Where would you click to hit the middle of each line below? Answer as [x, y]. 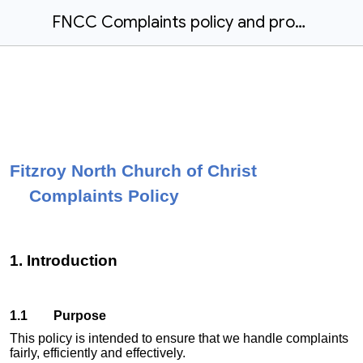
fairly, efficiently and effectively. [98, 353]
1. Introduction [64, 261]
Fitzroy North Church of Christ [133, 171]
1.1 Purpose [58, 316]
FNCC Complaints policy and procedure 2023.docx [300, 22]
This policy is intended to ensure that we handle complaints [179, 339]
